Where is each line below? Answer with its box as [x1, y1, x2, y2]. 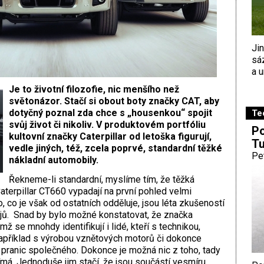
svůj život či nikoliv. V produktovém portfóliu [8, 119, 206, 131]
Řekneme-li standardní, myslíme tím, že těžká [8, 174, 194, 186]
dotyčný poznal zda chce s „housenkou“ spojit [8, 107, 212, 119]
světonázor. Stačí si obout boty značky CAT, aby [8, 95, 219, 107]
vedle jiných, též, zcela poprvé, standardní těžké [8, 143, 222, 154]
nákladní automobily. [8, 154, 98, 166]
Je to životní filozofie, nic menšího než [8, 84, 179, 95]
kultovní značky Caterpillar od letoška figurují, [8, 131, 212, 143]
